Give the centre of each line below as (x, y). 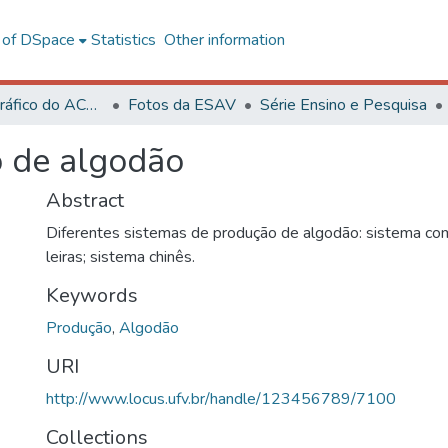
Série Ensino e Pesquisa (343, 105)
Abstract (85, 200)
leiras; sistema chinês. (120, 257)
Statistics (123, 40)
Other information (224, 40)
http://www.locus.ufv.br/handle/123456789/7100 (221, 399)
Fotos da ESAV (182, 105)
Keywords (92, 295)
